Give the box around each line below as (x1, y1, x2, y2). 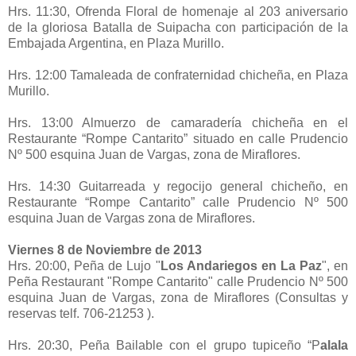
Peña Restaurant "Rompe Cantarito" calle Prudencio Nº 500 (8, 274, 348, 288)
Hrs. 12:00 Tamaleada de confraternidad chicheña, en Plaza (8, 68, 348, 82)
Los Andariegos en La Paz (160, 258, 322, 273)
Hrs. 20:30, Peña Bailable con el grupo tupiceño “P (8, 338, 320, 352)
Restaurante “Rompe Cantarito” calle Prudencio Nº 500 (8, 195, 348, 209)
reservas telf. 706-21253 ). (8, 306, 154, 320)
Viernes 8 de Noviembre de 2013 (8, 242, 202, 257)
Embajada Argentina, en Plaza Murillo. (8, 36, 224, 50)
